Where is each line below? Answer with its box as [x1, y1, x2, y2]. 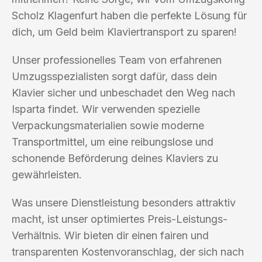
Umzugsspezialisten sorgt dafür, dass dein [12, 70, 217, 82]
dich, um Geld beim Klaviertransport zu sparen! [12, 25, 237, 38]
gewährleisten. [12, 168, 82, 181]
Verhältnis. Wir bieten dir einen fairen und [12, 229, 209, 242]
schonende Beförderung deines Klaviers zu [12, 151, 218, 164]
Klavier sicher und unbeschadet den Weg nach [12, 86, 235, 99]
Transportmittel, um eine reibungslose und [12, 135, 213, 148]
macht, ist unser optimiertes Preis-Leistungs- [12, 212, 227, 225]
